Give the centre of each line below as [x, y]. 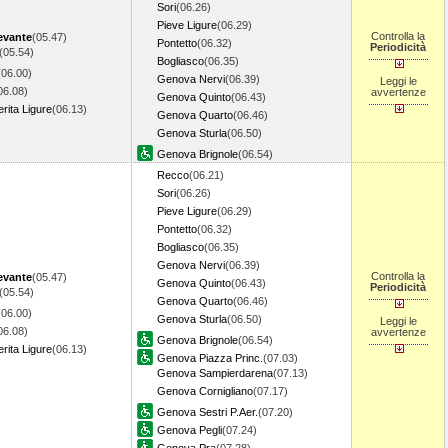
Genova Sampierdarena [215, 373]
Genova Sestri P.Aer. [207, 412]
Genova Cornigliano [205, 391]
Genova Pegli [189, 430]
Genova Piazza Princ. [210, 358]
